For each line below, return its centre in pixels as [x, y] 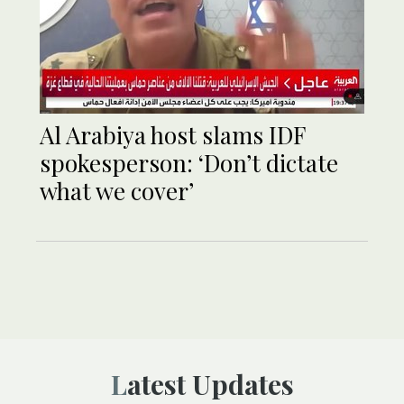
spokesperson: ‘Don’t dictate [189, 163]
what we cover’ [117, 191]
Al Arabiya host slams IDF [172, 135]
